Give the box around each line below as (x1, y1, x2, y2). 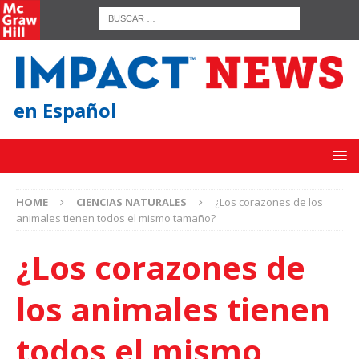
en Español (14, 97, 117, 124)
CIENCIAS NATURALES (76, 195, 187, 210)
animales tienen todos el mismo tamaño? (16, 211, 216, 226)
